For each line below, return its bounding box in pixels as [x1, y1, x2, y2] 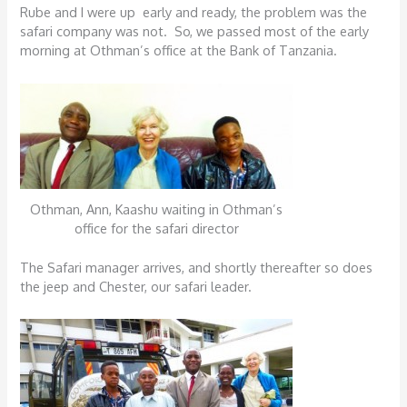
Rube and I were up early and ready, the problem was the [20, 4, 368, 21]
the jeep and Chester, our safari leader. [20, 277, 253, 294]
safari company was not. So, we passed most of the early [20, 23, 370, 40]
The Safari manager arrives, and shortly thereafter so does [20, 258, 373, 275]
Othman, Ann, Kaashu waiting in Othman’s [30, 200, 283, 217]
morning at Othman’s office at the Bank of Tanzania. [20, 42, 338, 59]
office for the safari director [74, 219, 239, 236]
